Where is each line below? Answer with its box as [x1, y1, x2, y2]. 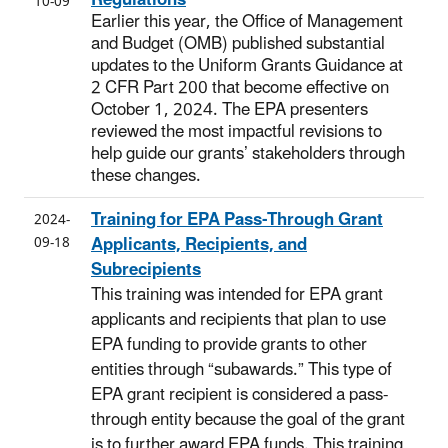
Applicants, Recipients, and [91, 226, 307, 263]
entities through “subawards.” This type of [91, 351, 392, 388]
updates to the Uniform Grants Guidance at [91, 47, 403, 84]
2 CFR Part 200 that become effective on [91, 69, 389, 106]
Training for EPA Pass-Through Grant [91, 201, 383, 238]
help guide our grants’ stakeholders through [91, 135, 405, 172]
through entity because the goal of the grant [91, 401, 405, 438]
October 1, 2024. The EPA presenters [91, 91, 368, 128]
